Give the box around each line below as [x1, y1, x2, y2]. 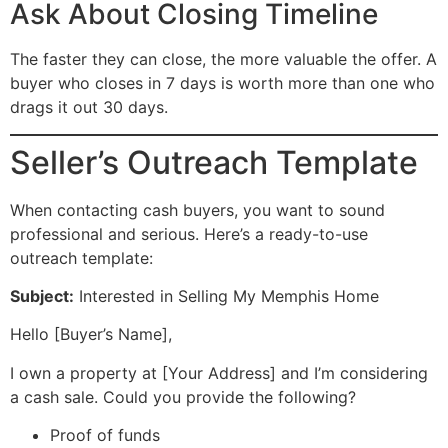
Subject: [10, 285, 74, 306]
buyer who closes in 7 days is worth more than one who [10, 73, 435, 94]
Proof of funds [50, 425, 160, 446]
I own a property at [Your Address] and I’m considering [10, 362, 428, 383]
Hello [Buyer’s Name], [10, 324, 172, 345]
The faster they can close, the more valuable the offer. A [10, 49, 437, 70]
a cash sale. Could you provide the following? [10, 386, 356, 407]
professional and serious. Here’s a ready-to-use [10, 223, 368, 244]
